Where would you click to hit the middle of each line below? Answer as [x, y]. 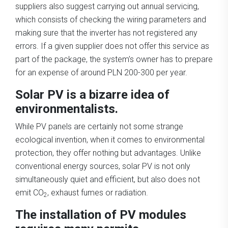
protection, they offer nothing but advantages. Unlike [108, 153]
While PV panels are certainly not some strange [99, 126]
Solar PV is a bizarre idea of [92, 94]
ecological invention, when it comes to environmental [110, 139]
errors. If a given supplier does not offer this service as [112, 46]
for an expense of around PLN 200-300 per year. [101, 72]
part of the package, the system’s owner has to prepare [114, 59]
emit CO [30, 192]
